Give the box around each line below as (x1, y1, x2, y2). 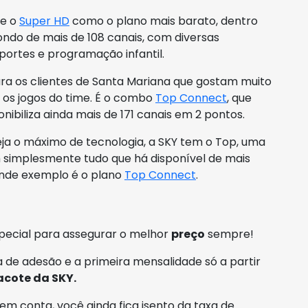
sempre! (205, 226, 254, 243)
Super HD (19, 13, 69, 30)
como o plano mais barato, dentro (69, 13, 258, 30)
